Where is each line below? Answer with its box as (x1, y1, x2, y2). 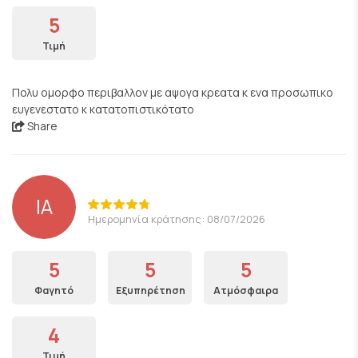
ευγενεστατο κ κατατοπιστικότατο (12, 101, 194, 117)
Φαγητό (34, 284, 74, 297)
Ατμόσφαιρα (213, 284, 278, 297)
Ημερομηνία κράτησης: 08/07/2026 (88, 211, 265, 226)
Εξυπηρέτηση (116, 284, 185, 297)
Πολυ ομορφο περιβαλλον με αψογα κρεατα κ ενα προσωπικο (12, 85, 333, 100)
